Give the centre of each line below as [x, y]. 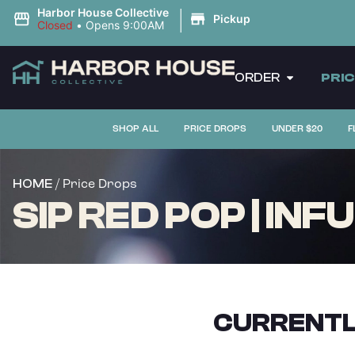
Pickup [231, 19]
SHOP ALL [135, 129]
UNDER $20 [297, 129]
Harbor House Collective [103, 12]
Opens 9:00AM [124, 25]
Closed [55, 25]
